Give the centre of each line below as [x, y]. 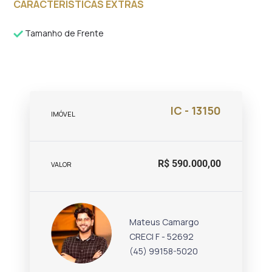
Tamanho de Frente [64, 33]
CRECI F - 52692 [162, 236]
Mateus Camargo [165, 222]
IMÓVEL [63, 114]
